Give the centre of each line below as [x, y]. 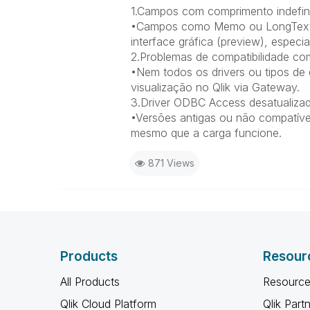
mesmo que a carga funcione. [206, 133]
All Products [90, 281]
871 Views [171, 163]
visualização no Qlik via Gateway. [215, 87]
